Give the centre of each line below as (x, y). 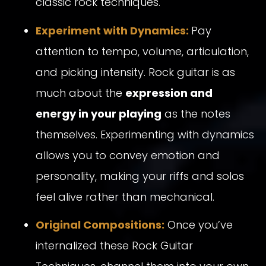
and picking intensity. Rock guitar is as (135, 72)
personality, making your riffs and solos (140, 176)
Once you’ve (199, 224)
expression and (169, 93)
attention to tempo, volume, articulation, (142, 51)
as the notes (196, 113)
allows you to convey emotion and (128, 155)
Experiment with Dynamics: (112, 30)
